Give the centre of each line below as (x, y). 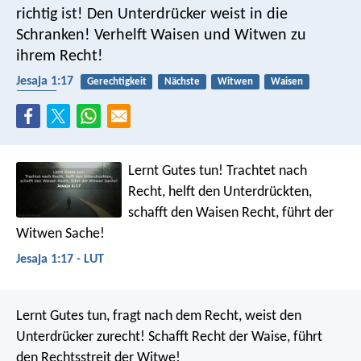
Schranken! (53, 35)
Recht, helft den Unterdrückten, (220, 192)
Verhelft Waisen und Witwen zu (198, 35)
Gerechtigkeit (116, 81)
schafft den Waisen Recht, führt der (231, 213)
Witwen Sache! (60, 234)
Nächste (182, 81)
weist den (272, 317)
